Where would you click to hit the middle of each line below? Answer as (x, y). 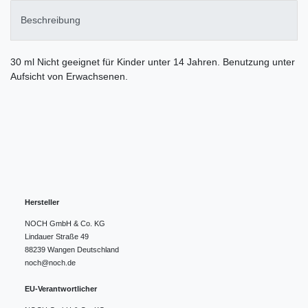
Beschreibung (51, 20)
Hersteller (42, 202)
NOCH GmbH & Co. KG (65, 224)
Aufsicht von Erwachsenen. (69, 77)
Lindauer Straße (52, 237)
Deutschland (98, 250)
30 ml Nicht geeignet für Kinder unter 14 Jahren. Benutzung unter (153, 62)
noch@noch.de (50, 263)
